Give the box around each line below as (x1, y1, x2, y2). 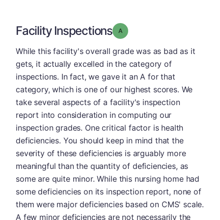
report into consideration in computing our (16, 110, 172, 120)
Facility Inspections (16, 24, 112, 38)
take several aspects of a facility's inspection (16, 97, 180, 107)
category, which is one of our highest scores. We (16, 84, 193, 94)
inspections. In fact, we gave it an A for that (16, 72, 175, 82)
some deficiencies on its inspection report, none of (16, 187, 201, 196)
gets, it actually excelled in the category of (16, 59, 172, 69)
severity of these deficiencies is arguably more (16, 148, 186, 158)
